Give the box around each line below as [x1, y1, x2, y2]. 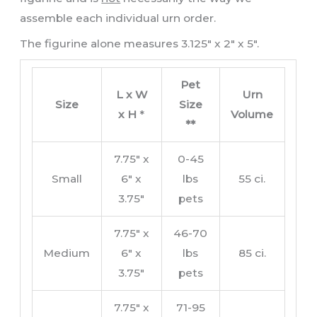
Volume [231, 107, 274, 121]
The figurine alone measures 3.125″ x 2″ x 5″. [20, 37, 260, 51]
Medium [43, 246, 91, 260]
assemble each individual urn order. [20, 11, 217, 25]
